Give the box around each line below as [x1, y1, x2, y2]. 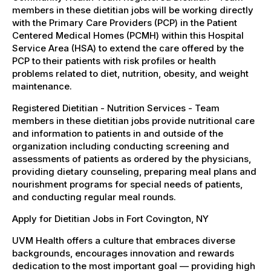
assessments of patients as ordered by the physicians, [12, 152, 251, 165]
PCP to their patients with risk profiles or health [12, 54, 216, 67]
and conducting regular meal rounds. [12, 191, 176, 203]
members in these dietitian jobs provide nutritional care [12, 114, 255, 126]
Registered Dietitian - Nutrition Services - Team [12, 102, 220, 114]
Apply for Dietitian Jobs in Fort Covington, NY [12, 212, 209, 224]
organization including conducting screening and [12, 140, 229, 152]
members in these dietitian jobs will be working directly [12, 4, 253, 16]
